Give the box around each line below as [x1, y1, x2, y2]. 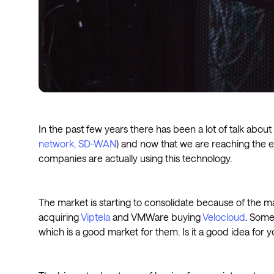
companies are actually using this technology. [39, 152, 232, 164]
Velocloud [202, 211, 245, 223]
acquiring [39, 211, 81, 223]
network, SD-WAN [39, 138, 116, 149]
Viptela [81, 211, 113, 223]
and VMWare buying [113, 211, 202, 223]
